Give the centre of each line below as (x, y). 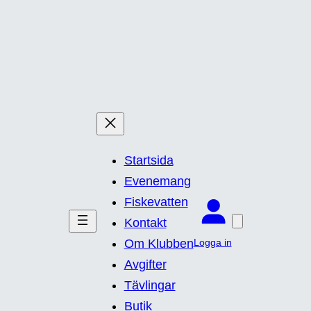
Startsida (149, 160)
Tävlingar (150, 285)
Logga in (212, 242)
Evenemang (157, 181)
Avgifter (145, 264)
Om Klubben (159, 244)
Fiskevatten (156, 202)
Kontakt (145, 223)
